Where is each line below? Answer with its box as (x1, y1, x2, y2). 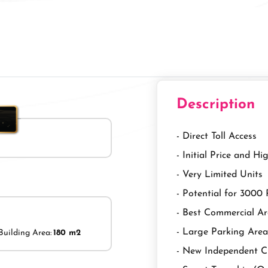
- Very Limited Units (176, 169, 263, 179)
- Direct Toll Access (176, 131, 257, 141)
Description (176, 97, 255, 112)
